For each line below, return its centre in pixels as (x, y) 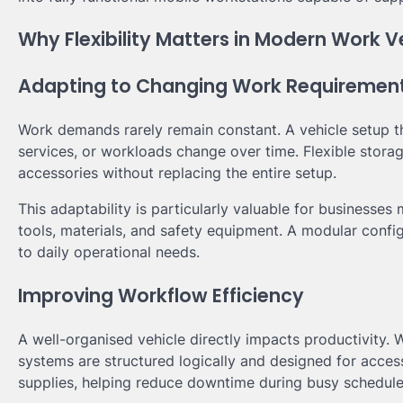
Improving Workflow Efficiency (161, 295)
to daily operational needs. (109, 251)
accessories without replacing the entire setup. (177, 172)
